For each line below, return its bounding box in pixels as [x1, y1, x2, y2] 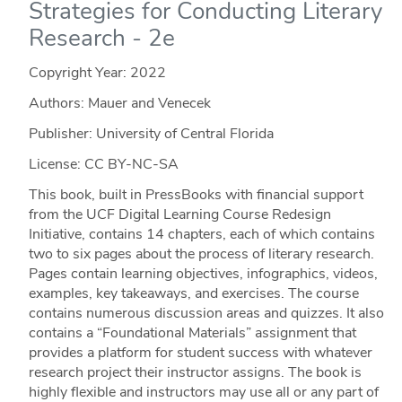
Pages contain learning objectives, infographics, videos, [28, 263, 378, 284]
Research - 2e [28, 22, 175, 54]
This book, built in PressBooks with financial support [28, 184, 363, 205]
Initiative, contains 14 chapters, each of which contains [28, 223, 375, 244]
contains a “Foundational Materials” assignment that [28, 322, 356, 343]
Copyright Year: [28, 62, 130, 83]
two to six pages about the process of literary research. [28, 243, 374, 264]
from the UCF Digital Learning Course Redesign [28, 204, 331, 224]
